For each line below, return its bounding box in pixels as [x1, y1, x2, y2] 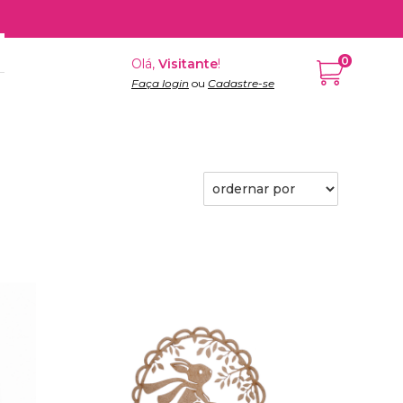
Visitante [157, 56, 218, 72]
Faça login [130, 76, 189, 90]
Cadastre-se [207, 76, 274, 90]
